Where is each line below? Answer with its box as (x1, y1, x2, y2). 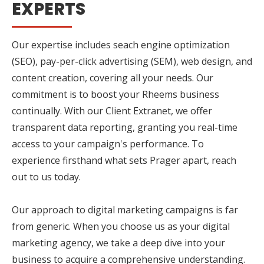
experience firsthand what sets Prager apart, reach (12, 153, 236, 167)
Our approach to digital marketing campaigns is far (12, 203, 238, 216)
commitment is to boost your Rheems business (12, 87, 219, 101)
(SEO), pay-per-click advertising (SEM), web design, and (12, 54, 252, 68)
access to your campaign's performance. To (12, 137, 204, 150)
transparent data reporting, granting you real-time (12, 120, 237, 134)
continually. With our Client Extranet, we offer (12, 104, 212, 117)
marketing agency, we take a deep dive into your (12, 236, 225, 249)
